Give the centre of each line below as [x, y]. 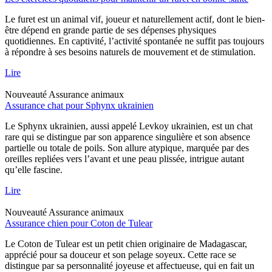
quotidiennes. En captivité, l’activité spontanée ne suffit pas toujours [134, 41]
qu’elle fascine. [34, 169]
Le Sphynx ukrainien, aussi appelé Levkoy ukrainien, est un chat [129, 126]
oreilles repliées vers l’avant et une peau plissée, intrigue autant [124, 158]
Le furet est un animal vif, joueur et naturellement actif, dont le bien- [135, 19]
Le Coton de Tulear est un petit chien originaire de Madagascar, [126, 243]
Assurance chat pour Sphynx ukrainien [79, 105]
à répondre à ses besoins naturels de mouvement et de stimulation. [130, 52]
